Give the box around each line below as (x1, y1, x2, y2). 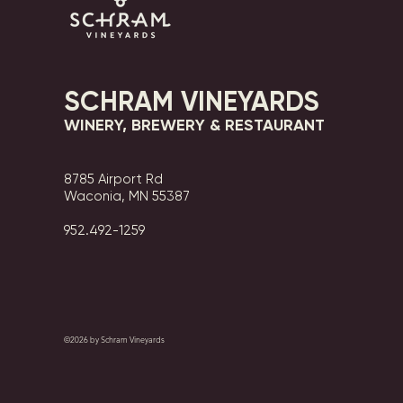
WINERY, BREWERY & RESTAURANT (64, 115, 325, 135)
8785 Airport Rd (64, 171, 163, 187)
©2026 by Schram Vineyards (64, 334, 165, 345)
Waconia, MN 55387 (64, 188, 190, 204)
